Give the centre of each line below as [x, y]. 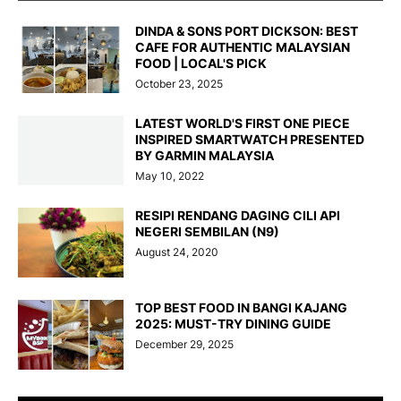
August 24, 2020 [177, 252]
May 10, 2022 [170, 176]
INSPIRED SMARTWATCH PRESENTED [250, 140]
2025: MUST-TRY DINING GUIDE [233, 324]
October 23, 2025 [179, 84]
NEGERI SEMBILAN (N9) [207, 232]
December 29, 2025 [184, 345]
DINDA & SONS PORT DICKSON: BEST [247, 31]
